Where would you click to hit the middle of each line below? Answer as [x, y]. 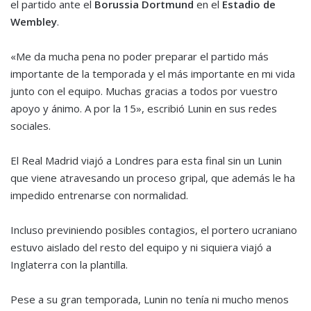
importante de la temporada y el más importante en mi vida [153, 74]
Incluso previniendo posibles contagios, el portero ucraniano [154, 230]
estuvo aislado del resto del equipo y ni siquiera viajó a [141, 247]
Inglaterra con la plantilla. [69, 265]
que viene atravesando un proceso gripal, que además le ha [153, 178]
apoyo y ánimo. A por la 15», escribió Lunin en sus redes [144, 109]
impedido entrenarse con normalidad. [99, 195]
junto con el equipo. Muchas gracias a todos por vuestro [144, 91]
